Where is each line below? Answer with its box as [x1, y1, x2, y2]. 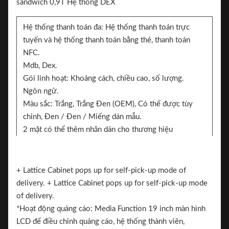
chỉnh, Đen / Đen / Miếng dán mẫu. [23, 113, 142, 121]
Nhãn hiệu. [23, 139, 59, 146]
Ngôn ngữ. [23, 87, 59, 95]
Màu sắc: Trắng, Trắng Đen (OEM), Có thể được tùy [23, 100, 193, 108]
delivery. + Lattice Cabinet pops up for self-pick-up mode [16, 179, 208, 187]
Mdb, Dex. [23, 62, 57, 70]
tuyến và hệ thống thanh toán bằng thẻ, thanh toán [23, 36, 190, 44]
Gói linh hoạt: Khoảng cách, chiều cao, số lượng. [23, 75, 184, 82]
